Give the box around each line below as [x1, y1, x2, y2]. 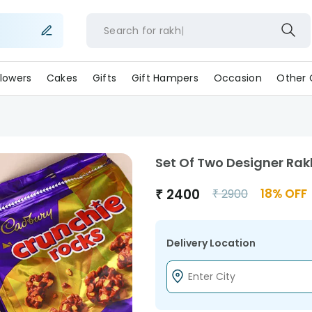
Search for [103, 23, 157, 38]
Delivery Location [166, 236, 256, 250]
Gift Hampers [131, 71, 199, 85]
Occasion [213, 71, 262, 85]
